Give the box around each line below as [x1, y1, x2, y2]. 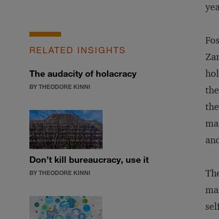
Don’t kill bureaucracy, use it [29, 154, 149, 165]
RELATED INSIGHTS [29, 44, 126, 55]
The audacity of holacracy [29, 68, 136, 79]
